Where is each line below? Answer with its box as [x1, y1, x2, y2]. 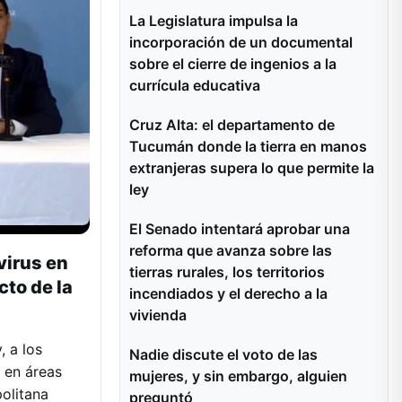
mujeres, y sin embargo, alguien [129, 367, 347, 385]
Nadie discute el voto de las [129, 345, 318, 363]
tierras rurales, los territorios [129, 263, 325, 281]
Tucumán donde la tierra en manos [129, 137, 367, 155]
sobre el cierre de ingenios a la [129, 55, 336, 73]
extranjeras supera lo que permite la [129, 159, 374, 177]
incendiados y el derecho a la [129, 284, 328, 302]
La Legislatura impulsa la [129, 12, 298, 30]
